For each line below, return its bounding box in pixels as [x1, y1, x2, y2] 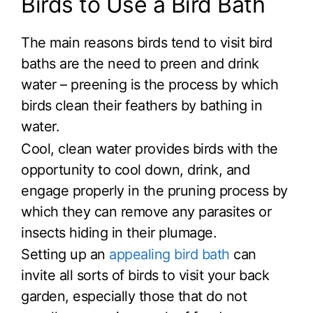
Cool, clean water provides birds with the [21, 140, 278, 157]
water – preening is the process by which [21, 75, 278, 93]
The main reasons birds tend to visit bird [21, 34, 272, 51]
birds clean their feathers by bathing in [21, 96, 262, 114]
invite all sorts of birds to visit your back [21, 267, 269, 284]
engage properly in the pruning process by [21, 182, 288, 199]
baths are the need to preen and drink [21, 54, 259, 72]
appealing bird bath [109, 246, 230, 263]
